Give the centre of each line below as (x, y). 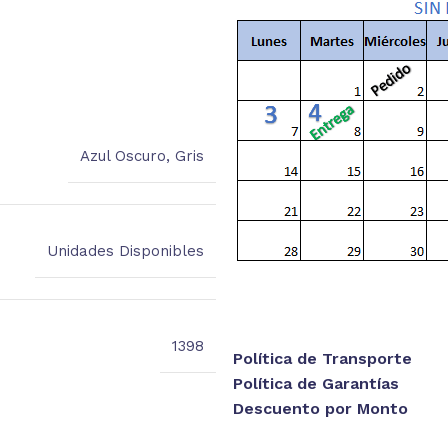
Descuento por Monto (320, 408)
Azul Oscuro (122, 155)
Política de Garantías (315, 383)
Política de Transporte (322, 358)
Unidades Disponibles (125, 250)
